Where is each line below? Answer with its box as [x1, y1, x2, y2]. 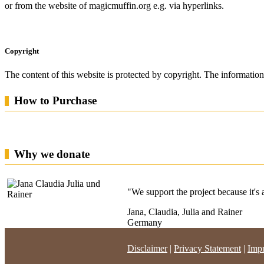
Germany [127, 217, 162, 227]
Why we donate [14, 147, 90, 160]
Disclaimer [127, 243, 167, 253]
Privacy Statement [174, 243, 241, 253]
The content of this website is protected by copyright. [5, 69, 202, 80]
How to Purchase [14, 94, 97, 107]
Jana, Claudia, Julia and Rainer [127, 206, 242, 217]
